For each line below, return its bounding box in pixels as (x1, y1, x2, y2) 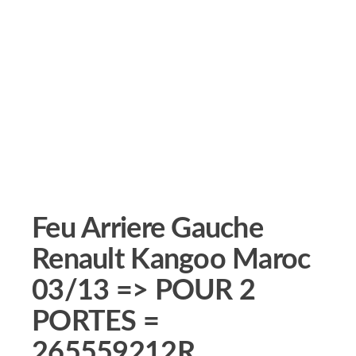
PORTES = (32, 308, 160, 336)
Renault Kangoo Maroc (32, 246, 311, 274)
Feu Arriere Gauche (32, 215, 264, 243)
